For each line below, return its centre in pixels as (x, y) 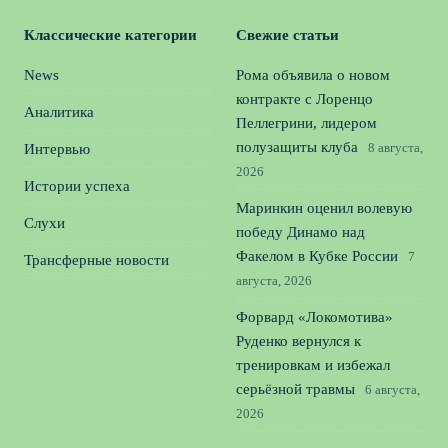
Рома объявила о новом (313, 75)
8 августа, (395, 147)
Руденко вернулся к (298, 341)
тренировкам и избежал (313, 365)
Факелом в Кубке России (317, 256)
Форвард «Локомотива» (314, 317)
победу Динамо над (300, 232)
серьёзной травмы (295, 389)
